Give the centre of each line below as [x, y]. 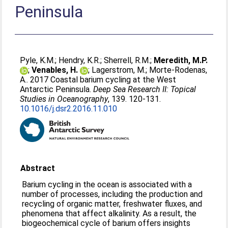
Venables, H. [55, 70]
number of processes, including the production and [112, 194]
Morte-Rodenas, [178, 70]
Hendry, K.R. [80, 60]
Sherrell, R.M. [127, 60]
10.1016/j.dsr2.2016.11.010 [69, 109]
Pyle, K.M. [38, 60]
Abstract [38, 168]
